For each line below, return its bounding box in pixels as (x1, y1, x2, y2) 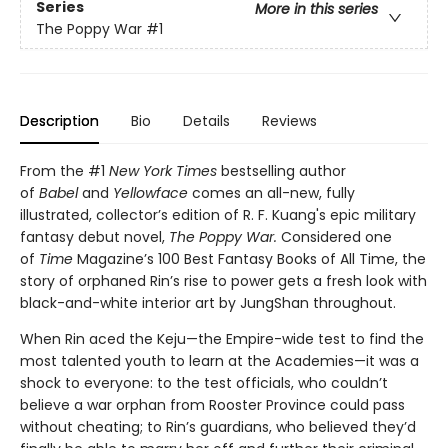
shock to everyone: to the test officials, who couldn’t (20, 372, 388, 393)
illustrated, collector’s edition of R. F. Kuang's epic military (20, 204, 416, 225)
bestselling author (221, 160, 346, 181)
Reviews (262, 110, 317, 131)
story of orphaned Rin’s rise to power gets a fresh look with (20, 270, 427, 291)
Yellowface (113, 182, 188, 203)
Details (183, 110, 230, 131)
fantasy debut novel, (20, 226, 169, 247)
